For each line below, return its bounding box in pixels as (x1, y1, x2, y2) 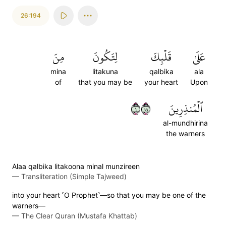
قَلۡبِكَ (151, 46, 172, 68)
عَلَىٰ (193, 46, 205, 68)
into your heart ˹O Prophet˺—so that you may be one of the (12, 191, 206, 199)
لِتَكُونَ (93, 46, 118, 68)
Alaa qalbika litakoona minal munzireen (12, 162, 140, 171)
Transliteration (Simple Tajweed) (21, 172, 127, 181)
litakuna (92, 67, 118, 76)
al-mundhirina (163, 119, 208, 127)
